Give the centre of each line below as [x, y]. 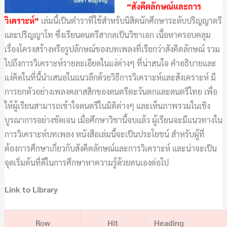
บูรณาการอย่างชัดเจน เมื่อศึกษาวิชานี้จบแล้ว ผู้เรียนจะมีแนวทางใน [113, 120]
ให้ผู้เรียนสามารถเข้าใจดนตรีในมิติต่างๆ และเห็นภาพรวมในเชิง [107, 105]
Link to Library [31, 190]
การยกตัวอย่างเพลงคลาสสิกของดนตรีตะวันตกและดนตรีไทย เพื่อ [111, 91]
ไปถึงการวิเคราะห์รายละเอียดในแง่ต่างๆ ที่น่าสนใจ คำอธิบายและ [110, 63]
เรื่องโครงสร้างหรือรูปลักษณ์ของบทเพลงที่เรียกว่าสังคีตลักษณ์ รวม [112, 49]
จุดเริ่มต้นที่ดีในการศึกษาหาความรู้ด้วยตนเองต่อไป [86, 162]
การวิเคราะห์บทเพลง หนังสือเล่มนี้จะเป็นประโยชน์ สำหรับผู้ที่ [104, 134]
